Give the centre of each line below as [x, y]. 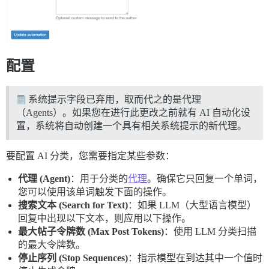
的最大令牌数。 [52, 244]
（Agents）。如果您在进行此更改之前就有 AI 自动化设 [133, 112]
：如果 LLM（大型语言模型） [192, 205]
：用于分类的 [99, 178]
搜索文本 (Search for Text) [73, 205]
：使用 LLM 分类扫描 [210, 231]
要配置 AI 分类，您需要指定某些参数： [90, 156]
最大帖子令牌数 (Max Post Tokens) [91, 231]
